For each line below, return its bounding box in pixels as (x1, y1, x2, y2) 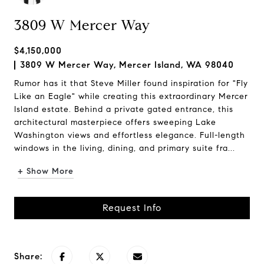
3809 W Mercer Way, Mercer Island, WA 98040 (20, 60, 234, 70)
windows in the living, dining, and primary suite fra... (14, 143, 235, 153)
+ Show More (18, 166, 74, 176)
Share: (14, 251, 42, 262)
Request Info (103, 202, 161, 213)
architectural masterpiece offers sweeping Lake (14, 117, 216, 127)
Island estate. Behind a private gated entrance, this (14, 104, 233, 114)
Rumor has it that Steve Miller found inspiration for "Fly (14, 78, 248, 88)
